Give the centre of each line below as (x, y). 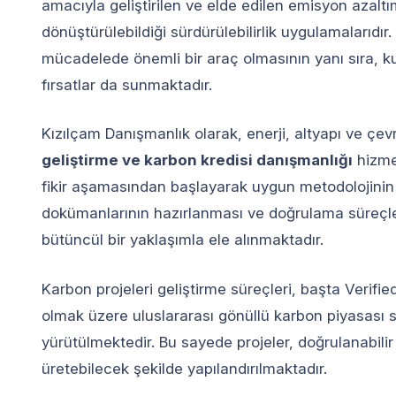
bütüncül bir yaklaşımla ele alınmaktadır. (183, 240)
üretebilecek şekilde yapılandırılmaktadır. (184, 368)
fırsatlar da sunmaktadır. (127, 84)
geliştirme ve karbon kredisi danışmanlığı (197, 160)
